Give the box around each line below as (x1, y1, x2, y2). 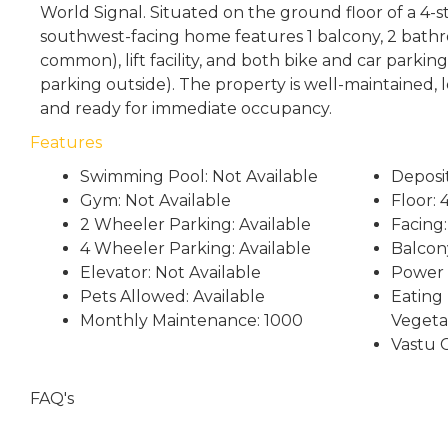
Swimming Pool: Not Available (80, 167, 318, 186)
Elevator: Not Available (80, 263, 261, 282)
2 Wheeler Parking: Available (80, 215, 311, 234)
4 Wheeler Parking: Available (80, 239, 311, 258)
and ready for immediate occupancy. (40, 99, 332, 118)
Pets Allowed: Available (80, 287, 265, 306)
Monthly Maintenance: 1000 (80, 311, 303, 330)
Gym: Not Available (80, 191, 231, 210)
